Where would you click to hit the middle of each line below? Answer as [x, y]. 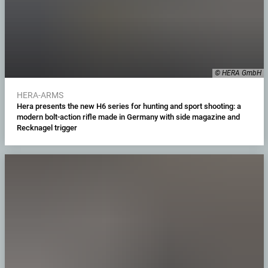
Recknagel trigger [47, 128]
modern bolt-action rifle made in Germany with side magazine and [128, 117]
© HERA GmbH [238, 73]
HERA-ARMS [40, 95]
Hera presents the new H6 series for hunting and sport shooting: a [129, 106]
